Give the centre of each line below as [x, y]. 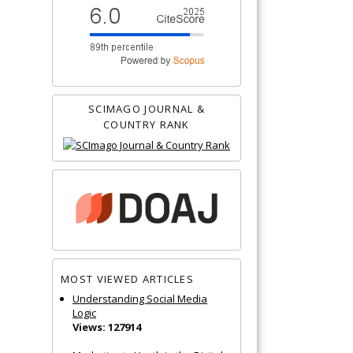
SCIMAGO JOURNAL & [147, 108]
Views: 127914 [107, 327]
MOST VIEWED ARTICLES [127, 279]
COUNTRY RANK [147, 124]
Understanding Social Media [140, 298]
